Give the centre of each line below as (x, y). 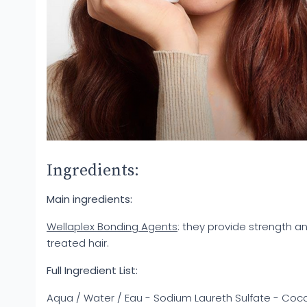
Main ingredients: (89, 199)
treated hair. (78, 243)
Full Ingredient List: (92, 270)
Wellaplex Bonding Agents (112, 226)
